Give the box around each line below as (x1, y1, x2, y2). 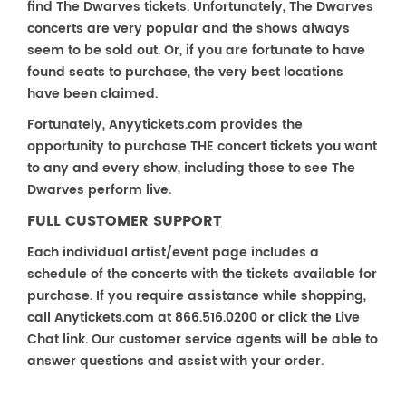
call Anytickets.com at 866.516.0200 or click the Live (27, 307, 360, 328)
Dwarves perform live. (27, 179, 171, 200)
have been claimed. (27, 83, 158, 104)
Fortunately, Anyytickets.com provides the (27, 114, 303, 135)
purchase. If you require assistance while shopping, (27, 285, 366, 306)
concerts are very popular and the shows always (27, 18, 350, 39)
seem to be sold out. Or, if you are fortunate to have (27, 40, 365, 61)
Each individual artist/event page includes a (27, 242, 319, 263)
